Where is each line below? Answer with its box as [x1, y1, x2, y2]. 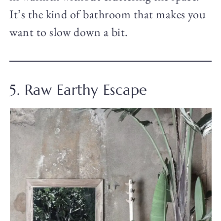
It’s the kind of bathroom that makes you [9, 6, 206, 22]
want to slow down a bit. [9, 24, 128, 40]
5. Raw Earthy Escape [9, 81, 147, 99]
